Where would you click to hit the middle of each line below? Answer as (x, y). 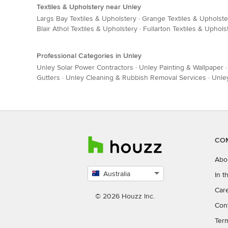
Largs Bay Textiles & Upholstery (87, 19)
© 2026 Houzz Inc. (125, 196)
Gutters (48, 78)
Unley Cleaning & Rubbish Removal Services (136, 78)
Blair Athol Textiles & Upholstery (87, 29)
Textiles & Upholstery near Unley (89, 7)
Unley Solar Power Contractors (85, 67)
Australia (117, 174)
